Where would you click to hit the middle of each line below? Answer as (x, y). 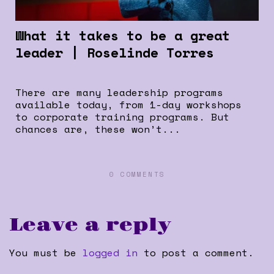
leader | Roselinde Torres (115, 52)
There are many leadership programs (119, 92)
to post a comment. (196, 253)
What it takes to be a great (123, 35)
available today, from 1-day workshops (128, 104)
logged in (110, 253)
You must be (46, 253)
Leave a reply (90, 226)
